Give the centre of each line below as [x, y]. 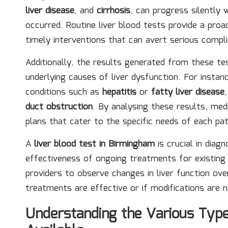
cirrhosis [113, 11]
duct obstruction [59, 107]
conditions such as [64, 92]
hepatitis [119, 92]
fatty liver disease [188, 92]
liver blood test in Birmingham [94, 144]
